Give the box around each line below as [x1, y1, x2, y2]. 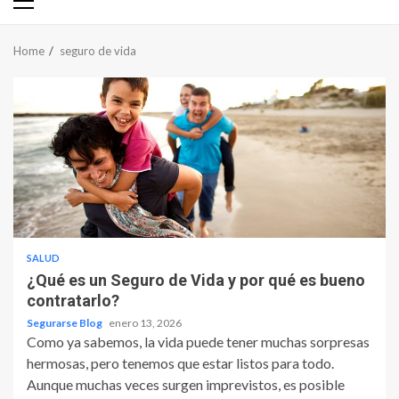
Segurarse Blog [27, 316, 104, 330]
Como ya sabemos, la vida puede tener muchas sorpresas [27, 333, 370, 351]
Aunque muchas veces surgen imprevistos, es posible [27, 376, 345, 394]
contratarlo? [27, 291, 119, 311]
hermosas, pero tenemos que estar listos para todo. [27, 354, 334, 372]
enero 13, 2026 [109, 316, 182, 330]
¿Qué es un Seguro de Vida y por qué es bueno [27, 271, 365, 290]
